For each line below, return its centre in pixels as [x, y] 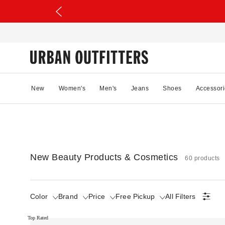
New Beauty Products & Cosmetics [104, 157]
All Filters [181, 196]
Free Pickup [135, 196]
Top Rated [38, 217]
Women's [72, 88]
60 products [202, 158]
